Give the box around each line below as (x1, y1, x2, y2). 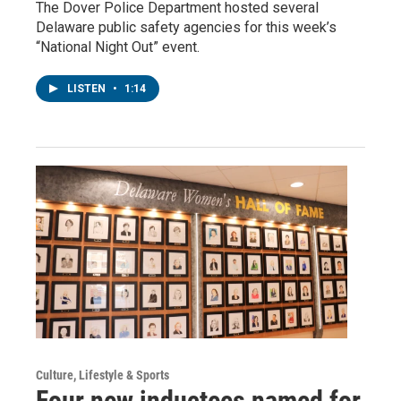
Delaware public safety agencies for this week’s (36, 18, 337, 36)
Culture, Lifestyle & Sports (36, 368, 169, 383)
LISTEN (67, 81, 108, 95)
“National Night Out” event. (36, 38, 200, 55)
